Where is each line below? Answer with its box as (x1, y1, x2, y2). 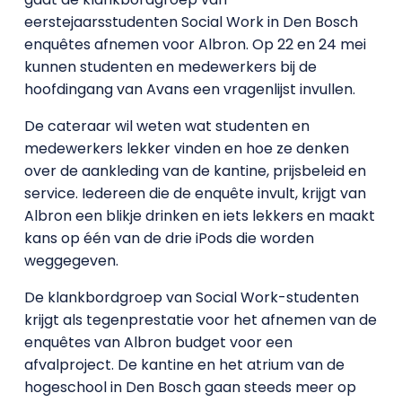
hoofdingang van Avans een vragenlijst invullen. (23, 79, 355, 100)
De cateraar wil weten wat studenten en (23, 116, 310, 136)
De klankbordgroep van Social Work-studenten (23, 287, 359, 308)
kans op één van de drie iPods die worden (23, 228, 314, 249)
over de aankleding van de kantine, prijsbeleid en (23, 161, 366, 181)
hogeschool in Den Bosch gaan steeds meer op (23, 377, 356, 398)
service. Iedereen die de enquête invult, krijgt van (23, 183, 366, 204)
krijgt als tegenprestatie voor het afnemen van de (23, 310, 377, 330)
